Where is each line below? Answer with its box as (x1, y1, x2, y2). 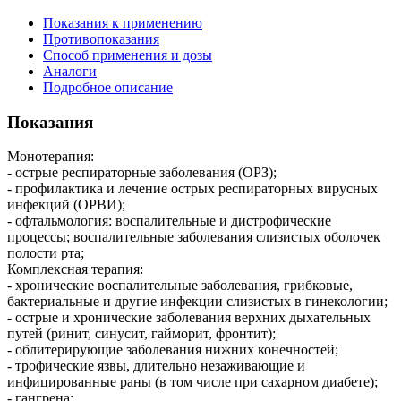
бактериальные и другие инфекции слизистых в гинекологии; (7, 294, 388, 310)
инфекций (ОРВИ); (7, 197, 125, 213)
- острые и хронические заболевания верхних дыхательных (7, 310, 371, 326)
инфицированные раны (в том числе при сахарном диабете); (7, 374, 378, 390)
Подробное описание (43, 79, 173, 95)
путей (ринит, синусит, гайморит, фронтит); (7, 326, 276, 342)
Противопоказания (43, 30, 159, 47)
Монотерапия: (7, 149, 94, 165)
